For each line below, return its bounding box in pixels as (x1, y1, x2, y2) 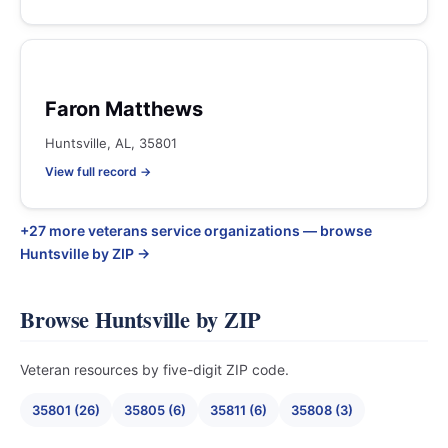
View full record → (45, 164, 151, 179)
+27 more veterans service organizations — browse (20, 222, 372, 239)
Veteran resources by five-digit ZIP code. (20, 361, 289, 378)
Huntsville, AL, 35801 (45, 135, 177, 151)
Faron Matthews (45, 97, 203, 121)
